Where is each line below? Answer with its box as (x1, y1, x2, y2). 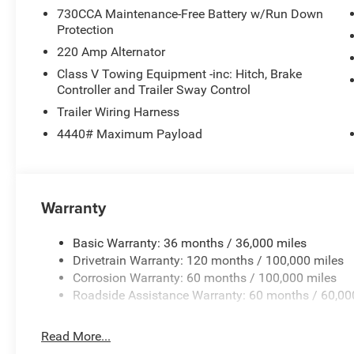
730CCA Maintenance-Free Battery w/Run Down (57, 6, 324, 21)
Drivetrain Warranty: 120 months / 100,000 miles (73, 252, 345, 268)
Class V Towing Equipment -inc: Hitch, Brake (57, 66, 303, 81)
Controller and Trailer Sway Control (57, 81, 251, 97)
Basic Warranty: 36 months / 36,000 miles (73, 235, 307, 250)
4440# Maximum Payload (57, 126, 203, 141)
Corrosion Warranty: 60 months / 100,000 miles (73, 269, 337, 285)
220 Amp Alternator (57, 43, 166, 59)
